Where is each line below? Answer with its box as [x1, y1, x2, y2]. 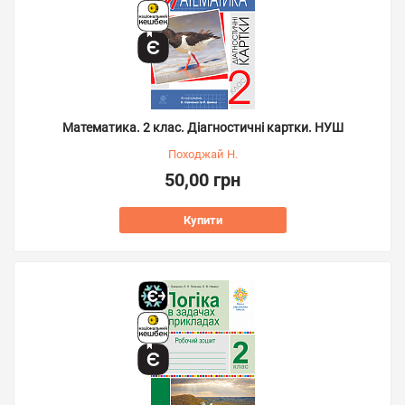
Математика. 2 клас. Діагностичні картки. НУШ [61, 120, 344, 135]
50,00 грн [165, 169, 240, 191]
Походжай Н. [167, 147, 238, 161]
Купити [183, 213, 222, 227]
